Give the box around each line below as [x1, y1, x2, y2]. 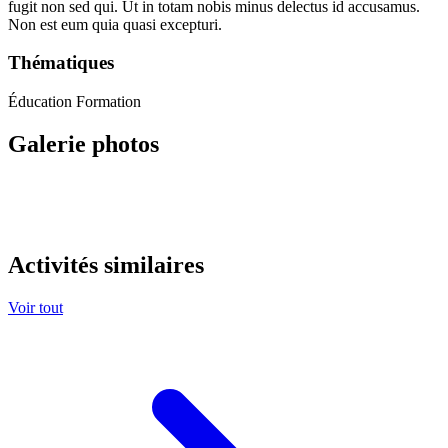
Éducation [8, 93, 76, 111]
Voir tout [8, 298, 63, 316]
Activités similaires [8, 251, 204, 278]
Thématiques [8, 52, 114, 74]
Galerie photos [8, 131, 159, 158]
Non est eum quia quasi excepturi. [8, 15, 222, 33]
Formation [76, 93, 141, 111]
